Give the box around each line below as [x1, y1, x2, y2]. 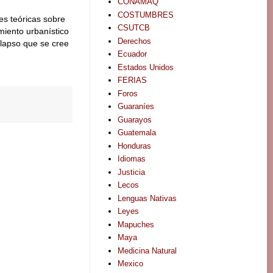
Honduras [118, 141, 152, 151]
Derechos [118, 36, 152, 46]
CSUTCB [118, 23, 151, 33]
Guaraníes [118, 102, 155, 112]
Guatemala [118, 128, 157, 138]
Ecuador [118, 49, 147, 59]
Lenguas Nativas [118, 193, 177, 203]
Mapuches [118, 219, 155, 229]
